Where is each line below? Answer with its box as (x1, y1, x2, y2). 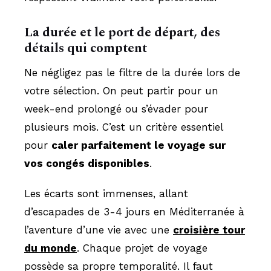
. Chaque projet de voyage (77, 241, 207, 254)
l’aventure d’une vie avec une (24, 223, 173, 236)
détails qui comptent (24, 38, 147, 58)
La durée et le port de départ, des (24, 22, 220, 42)
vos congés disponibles (24, 157, 149, 169)
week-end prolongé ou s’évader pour (24, 102, 208, 115)
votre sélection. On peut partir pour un (24, 84, 218, 97)
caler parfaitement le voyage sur (51, 139, 226, 151)
